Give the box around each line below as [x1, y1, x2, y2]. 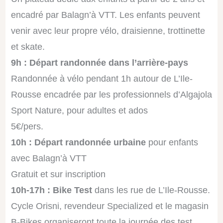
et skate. [10, 41, 45, 52]
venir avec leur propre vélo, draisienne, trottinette [10, 25, 205, 36]
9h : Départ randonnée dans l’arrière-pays [10, 57, 188, 68]
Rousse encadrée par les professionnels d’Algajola [10, 89, 212, 100]
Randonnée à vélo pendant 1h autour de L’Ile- [10, 73, 193, 84]
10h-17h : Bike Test [10, 185, 92, 195]
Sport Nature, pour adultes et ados [10, 105, 148, 115]
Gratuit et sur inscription [10, 169, 106, 179]
